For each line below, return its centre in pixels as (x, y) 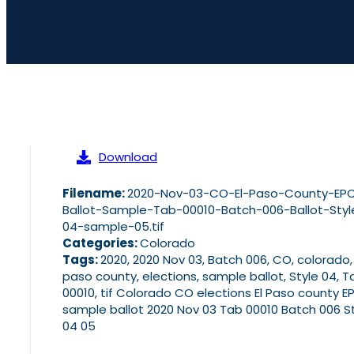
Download (128, 157)
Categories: (101, 243)
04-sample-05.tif (113, 227)
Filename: (95, 194)
